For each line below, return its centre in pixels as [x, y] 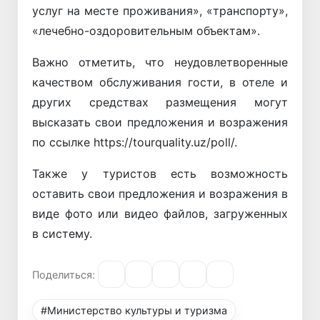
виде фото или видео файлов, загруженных [160, 214]
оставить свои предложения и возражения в [160, 194]
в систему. [62, 234]
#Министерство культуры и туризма [134, 311]
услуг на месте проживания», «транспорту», [160, 11]
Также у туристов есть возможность [160, 174]
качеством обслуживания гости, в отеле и [160, 82]
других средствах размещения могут [160, 102]
